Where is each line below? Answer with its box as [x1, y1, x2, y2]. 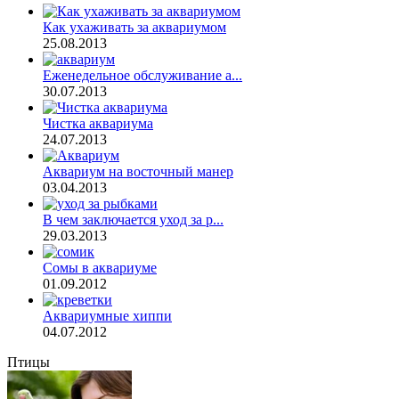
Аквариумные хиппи [43, 307, 172, 323]
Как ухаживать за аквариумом [43, 19, 226, 35]
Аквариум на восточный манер [43, 163, 233, 179]
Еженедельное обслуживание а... [43, 67, 242, 83]
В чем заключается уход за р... [43, 211, 224, 227]
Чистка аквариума [43, 115, 153, 131]
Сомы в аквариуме [43, 259, 157, 275]
